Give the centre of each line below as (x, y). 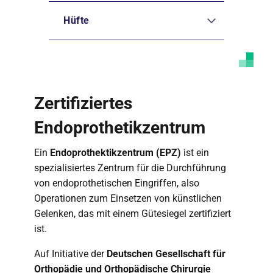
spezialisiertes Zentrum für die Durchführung (130, 168)
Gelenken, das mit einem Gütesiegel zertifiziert (133, 214)
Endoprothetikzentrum (120, 128)
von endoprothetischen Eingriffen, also (117, 183)
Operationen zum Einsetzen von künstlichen (128, 198)
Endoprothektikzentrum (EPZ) (115, 153)
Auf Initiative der (70, 254)
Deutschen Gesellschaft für (166, 254)
